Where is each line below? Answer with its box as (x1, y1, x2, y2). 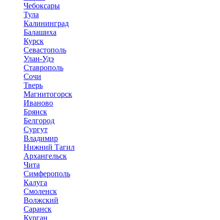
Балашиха (24, 27, 56, 36)
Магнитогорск (24, 89, 72, 98)
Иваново (24, 98, 53, 107)
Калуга (24, 178, 47, 187)
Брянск (24, 107, 47, 116)
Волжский (24, 195, 58, 204)
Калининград (24, 19, 69, 27)
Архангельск (24, 151, 67, 160)
